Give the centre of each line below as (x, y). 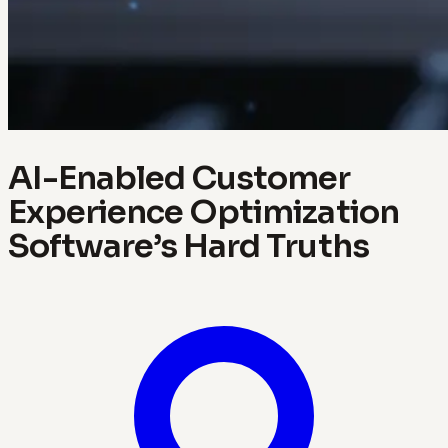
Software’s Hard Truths (188, 245)
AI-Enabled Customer (179, 177)
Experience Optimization (203, 211)
